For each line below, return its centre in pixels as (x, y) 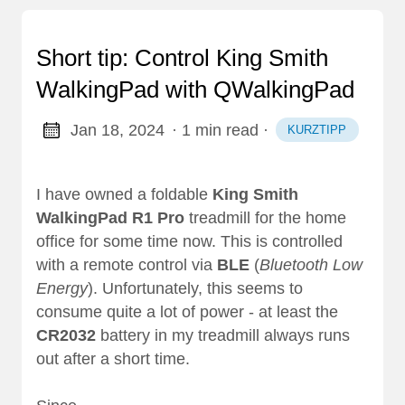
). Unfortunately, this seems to (195, 289)
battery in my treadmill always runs (223, 336)
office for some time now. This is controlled (189, 242)
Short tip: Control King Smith (182, 58)
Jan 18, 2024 (117, 130)
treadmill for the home (265, 218)
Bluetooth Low (311, 265)
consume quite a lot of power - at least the (187, 312)
